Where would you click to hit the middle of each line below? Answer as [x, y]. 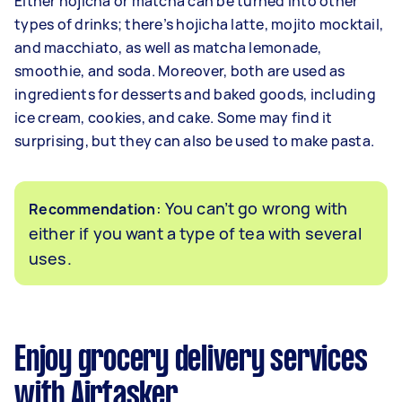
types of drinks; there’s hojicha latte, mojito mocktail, [199, 24]
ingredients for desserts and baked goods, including [195, 94]
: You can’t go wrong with [252, 208]
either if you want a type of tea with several [195, 233]
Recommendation [92, 209]
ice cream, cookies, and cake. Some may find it [174, 118]
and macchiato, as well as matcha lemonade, [168, 48]
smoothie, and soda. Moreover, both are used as [180, 71]
